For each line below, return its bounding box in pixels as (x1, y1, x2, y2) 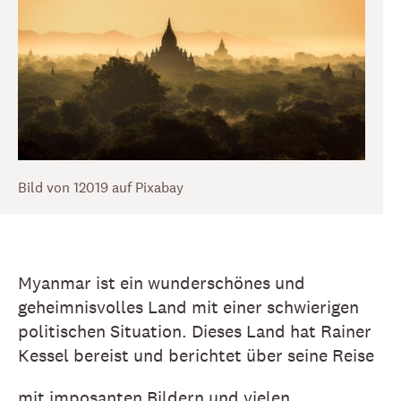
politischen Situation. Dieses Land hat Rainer (18, 320, 371, 343)
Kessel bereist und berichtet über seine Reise (18, 345, 374, 367)
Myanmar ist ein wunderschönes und (18, 272, 305, 294)
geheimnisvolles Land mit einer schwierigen (18, 296, 359, 319)
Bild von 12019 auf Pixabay (18, 178, 183, 197)
